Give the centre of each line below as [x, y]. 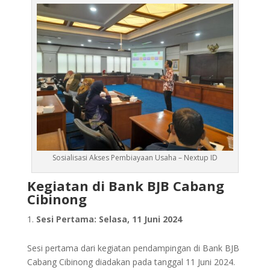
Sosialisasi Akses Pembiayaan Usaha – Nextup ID [135, 158]
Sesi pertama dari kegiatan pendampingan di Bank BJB [133, 248]
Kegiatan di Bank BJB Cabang [125, 186]
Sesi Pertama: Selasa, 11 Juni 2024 [109, 219]
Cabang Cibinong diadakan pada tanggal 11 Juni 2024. [131, 262]
